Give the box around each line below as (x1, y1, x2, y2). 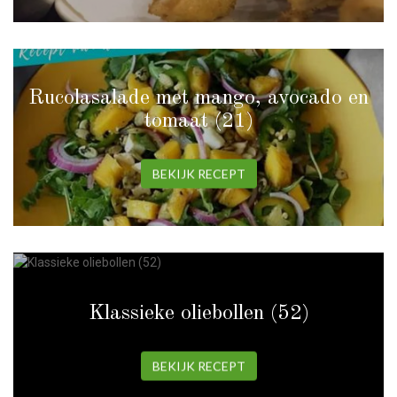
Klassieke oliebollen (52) (88, 302, 309, 324)
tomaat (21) (144, 110, 253, 132)
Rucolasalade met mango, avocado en (28, 87, 369, 109)
